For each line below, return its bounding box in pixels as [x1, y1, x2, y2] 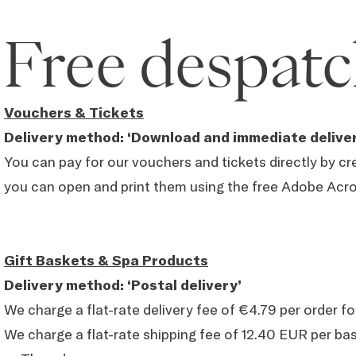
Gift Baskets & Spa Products [4, 251, 208, 269]
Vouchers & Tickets [4, 103, 144, 122]
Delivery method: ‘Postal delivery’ [4, 276, 242, 294]
